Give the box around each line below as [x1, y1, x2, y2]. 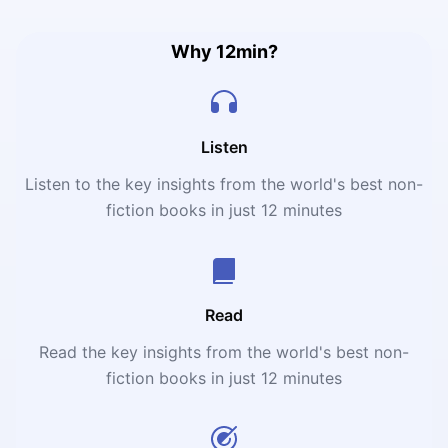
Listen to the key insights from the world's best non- [25, 173, 423, 194]
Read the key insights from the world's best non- [39, 341, 409, 362]
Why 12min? [170, 40, 278, 62]
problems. [35, 15, 100, 33]
